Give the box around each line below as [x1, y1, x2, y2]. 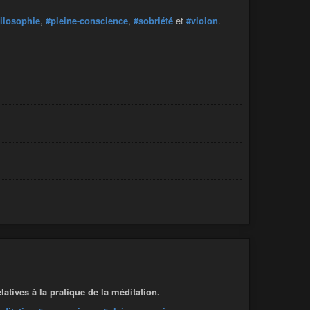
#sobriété [134, 13, 173, 27]
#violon [186, 13, 218, 27]
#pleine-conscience [46, 13, 128, 27]
